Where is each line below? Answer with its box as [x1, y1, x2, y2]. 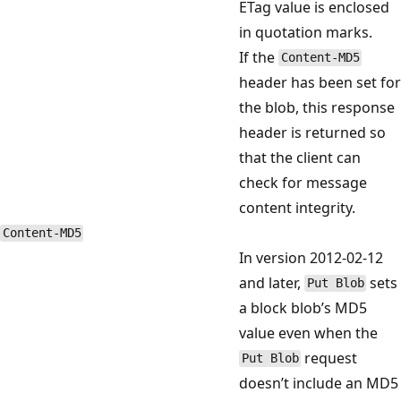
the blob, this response [239, 97, 395, 117]
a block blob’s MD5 [239, 297, 367, 318]
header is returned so [239, 122, 386, 142]
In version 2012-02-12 [239, 247, 383, 268]
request [301, 347, 358, 368]
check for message [239, 172, 367, 192]
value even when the [239, 322, 378, 343]
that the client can [239, 147, 361, 167]
